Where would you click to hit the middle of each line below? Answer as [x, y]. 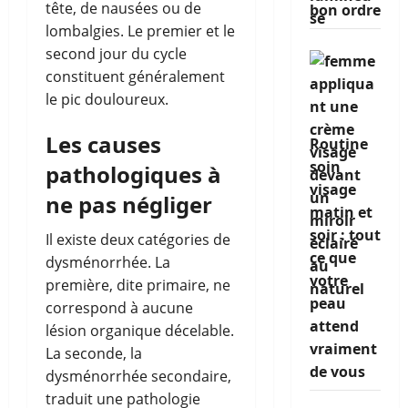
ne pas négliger [129, 204]
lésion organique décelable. [140, 331]
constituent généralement [135, 76]
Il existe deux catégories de [138, 240]
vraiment [343, 349]
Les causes [103, 144]
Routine [338, 144]
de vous [337, 372]
